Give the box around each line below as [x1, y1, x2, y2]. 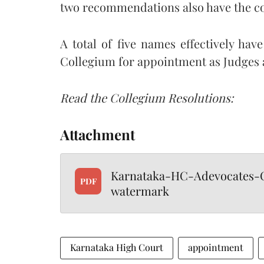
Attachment [60, 124, 135, 144]
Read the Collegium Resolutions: [60, 89, 233, 105]
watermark [111, 182, 169, 199]
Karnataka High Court [70, 240, 163, 253]
